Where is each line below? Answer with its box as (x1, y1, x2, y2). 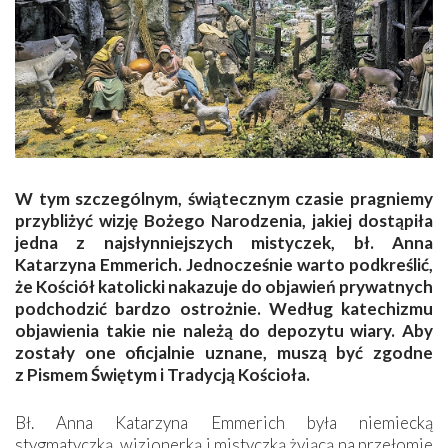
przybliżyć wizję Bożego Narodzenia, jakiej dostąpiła (15, 209, 433, 231)
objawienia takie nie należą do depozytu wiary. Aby (15, 319, 433, 341)
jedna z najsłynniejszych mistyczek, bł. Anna (15, 231, 433, 253)
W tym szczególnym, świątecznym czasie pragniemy (15, 187, 433, 209)
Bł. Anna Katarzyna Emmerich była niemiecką (15, 411, 433, 433)
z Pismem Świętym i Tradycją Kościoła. (15, 363, 310, 385)
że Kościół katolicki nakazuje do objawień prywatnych (15, 275, 433, 297)
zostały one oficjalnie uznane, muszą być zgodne (15, 341, 433, 363)
